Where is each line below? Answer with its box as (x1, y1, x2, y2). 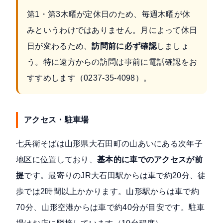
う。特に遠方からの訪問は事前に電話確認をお (27, 58, 198, 67)
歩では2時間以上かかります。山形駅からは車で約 (16, 187, 199, 196)
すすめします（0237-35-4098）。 (27, 74, 152, 83)
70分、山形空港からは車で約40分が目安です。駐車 (16, 203, 205, 212)
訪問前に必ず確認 (92, 42, 157, 51)
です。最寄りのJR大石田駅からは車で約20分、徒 (24, 171, 206, 180)
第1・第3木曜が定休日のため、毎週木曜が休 (27, 10, 191, 19)
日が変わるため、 (27, 42, 92, 51)
